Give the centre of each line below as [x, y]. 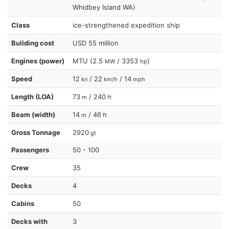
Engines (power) [38, 61]
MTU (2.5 [89, 61]
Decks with [29, 221]
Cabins [23, 203]
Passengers [30, 150]
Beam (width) [33, 114]
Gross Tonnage [36, 132]
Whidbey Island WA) [104, 7]
